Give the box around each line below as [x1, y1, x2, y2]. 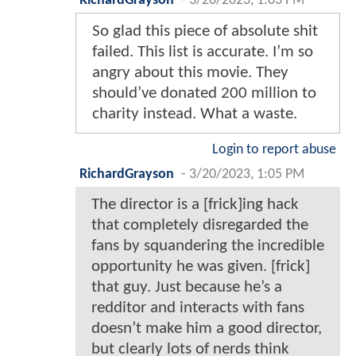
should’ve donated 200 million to [92, 85, 316, 103]
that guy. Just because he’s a [91, 279, 282, 296]
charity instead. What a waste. [92, 106, 297, 123]
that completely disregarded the [91, 217, 308, 234]
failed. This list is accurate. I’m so [92, 44, 313, 61]
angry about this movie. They [92, 64, 288, 82]
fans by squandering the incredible [91, 238, 324, 255]
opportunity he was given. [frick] [91, 258, 310, 276]
